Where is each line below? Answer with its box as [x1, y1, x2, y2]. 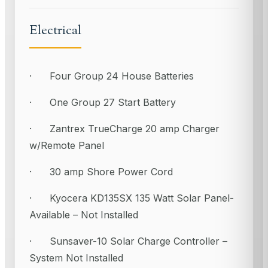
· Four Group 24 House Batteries [29, 69, 194, 82]
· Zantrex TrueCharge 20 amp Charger [29, 122, 220, 135]
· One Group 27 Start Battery [29, 96, 176, 108]
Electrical [29, 21, 81, 40]
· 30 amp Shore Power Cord [29, 165, 173, 178]
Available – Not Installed [29, 208, 138, 221]
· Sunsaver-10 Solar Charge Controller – [29, 234, 227, 247]
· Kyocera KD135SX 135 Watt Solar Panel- [29, 191, 234, 204]
